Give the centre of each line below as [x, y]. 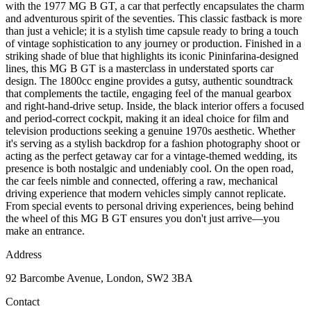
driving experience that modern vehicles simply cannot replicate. [146, 194]
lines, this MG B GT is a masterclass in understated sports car [140, 69]
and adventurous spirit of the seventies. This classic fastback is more [154, 19]
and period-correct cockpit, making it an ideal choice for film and [147, 119]
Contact [23, 302]
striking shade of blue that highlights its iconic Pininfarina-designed [152, 56]
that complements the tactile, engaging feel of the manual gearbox [149, 94]
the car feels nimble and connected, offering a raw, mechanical [142, 181]
